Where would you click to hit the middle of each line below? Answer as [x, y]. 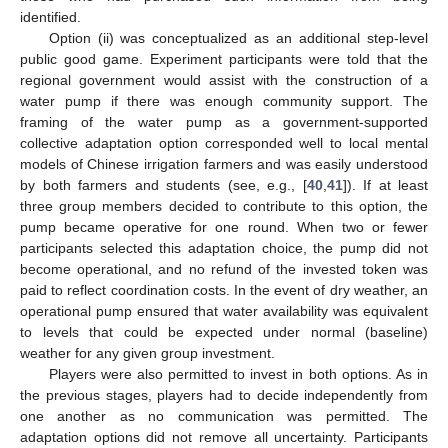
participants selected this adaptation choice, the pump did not [224, 248]
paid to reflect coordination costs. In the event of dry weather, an [224, 290]
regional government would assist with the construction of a [224, 80]
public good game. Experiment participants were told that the [224, 59]
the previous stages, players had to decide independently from [224, 395]
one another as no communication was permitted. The [224, 416]
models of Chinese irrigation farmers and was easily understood [224, 164]
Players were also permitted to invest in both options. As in [238, 374]
